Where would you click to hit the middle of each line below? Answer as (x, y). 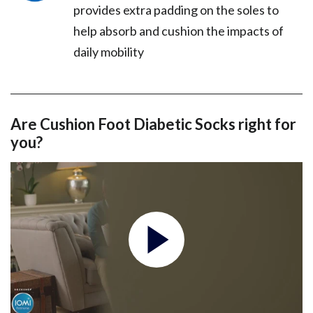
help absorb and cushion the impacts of (179, 31)
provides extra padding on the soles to (176, 10)
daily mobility (109, 52)
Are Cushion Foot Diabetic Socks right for (153, 124)
